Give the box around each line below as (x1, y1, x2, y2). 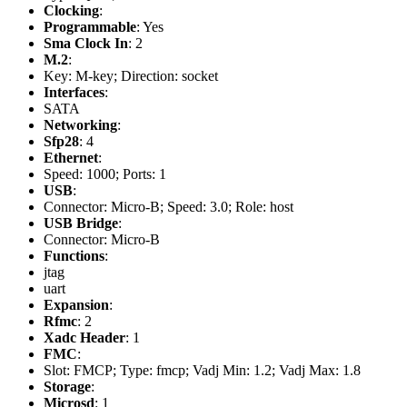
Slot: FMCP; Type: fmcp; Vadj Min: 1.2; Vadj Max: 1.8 (44, 362, 361, 378)
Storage (44, 378, 91, 394)
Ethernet (44, 149, 98, 165)
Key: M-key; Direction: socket (44, 67, 218, 84)
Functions (44, 247, 104, 263)
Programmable (44, 18, 136, 35)
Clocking (44, 2, 99, 18)
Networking (44, 116, 117, 133)
